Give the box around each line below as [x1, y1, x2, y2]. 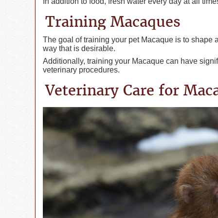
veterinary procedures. [43, 65, 120, 74]
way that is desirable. [43, 44, 115, 53]
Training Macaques [45, 12, 181, 31]
